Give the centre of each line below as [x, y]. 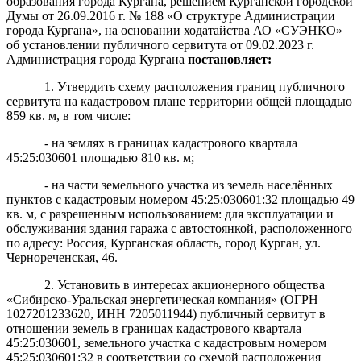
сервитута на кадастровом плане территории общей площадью [179, 101]
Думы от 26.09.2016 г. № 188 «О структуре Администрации [171, 15]
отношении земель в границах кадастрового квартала [154, 328]
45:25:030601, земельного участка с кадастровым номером [166, 342]
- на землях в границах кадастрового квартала [170, 143]
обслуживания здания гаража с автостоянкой [130, 228]
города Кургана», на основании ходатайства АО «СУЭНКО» [174, 30]
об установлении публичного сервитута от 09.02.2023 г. [160, 44]
